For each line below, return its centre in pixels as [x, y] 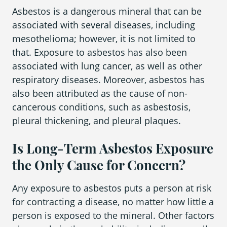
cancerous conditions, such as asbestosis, [101, 107]
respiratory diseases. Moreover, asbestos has [108, 80]
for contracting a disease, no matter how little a [113, 202]
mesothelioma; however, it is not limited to [104, 39]
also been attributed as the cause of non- [100, 93]
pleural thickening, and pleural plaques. [97, 121]
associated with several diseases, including [104, 25]
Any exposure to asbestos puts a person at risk [112, 188]
